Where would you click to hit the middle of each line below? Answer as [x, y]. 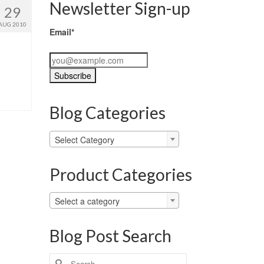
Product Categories [121, 174]
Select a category [87, 201]
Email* [62, 32]
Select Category [84, 139]
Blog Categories [107, 113]
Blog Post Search [110, 235]
